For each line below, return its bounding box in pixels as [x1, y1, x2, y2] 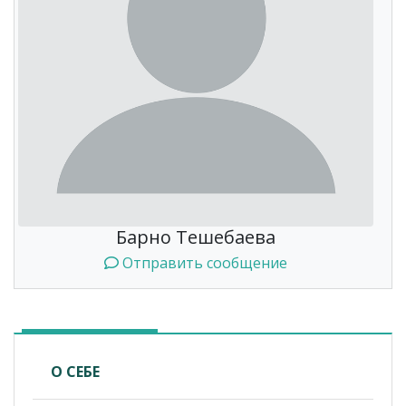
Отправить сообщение [119, 253, 287, 274]
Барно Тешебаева [116, 225, 275, 250]
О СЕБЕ [51, 362, 100, 382]
